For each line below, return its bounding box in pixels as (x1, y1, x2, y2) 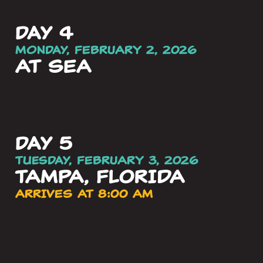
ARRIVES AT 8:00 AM (15, 186, 153, 202)
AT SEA (15, 54, 92, 79)
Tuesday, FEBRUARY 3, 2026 (15, 153, 198, 168)
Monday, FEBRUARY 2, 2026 (15, 42, 197, 58)
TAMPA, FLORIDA (15, 164, 185, 190)
